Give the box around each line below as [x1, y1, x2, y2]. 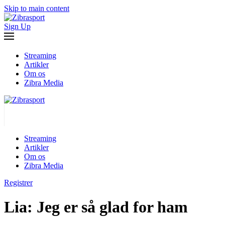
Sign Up [4, 22, 31, 31]
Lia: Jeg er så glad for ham [4, 198, 188, 216]
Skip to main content [4, 4, 69, 13]
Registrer [4, 178, 33, 187]
